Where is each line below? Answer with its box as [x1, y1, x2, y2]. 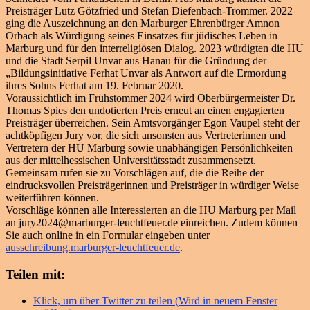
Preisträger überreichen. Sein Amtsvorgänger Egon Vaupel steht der [6, 116, 300, 129]
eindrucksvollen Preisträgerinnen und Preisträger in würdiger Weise [6, 179, 299, 191]
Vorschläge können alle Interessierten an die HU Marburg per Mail [6, 203, 296, 216]
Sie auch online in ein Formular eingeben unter [6, 228, 210, 241]
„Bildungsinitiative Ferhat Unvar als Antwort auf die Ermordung [6, 66, 286, 79]
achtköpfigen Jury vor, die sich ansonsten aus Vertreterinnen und [6, 129, 286, 141]
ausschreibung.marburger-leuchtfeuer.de [6, 241, 180, 253]
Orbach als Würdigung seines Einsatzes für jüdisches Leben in [6, 29, 277, 42]
